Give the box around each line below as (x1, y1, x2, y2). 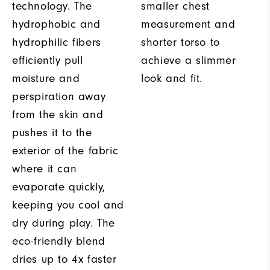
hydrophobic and (12, 17, 101, 31)
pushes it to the (12, 125, 92, 139)
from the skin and (12, 107, 104, 121)
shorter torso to (141, 35, 220, 49)
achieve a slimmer (141, 53, 236, 67)
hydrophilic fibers (12, 35, 101, 49)
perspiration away (12, 89, 106, 103)
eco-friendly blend (12, 234, 105, 248)
